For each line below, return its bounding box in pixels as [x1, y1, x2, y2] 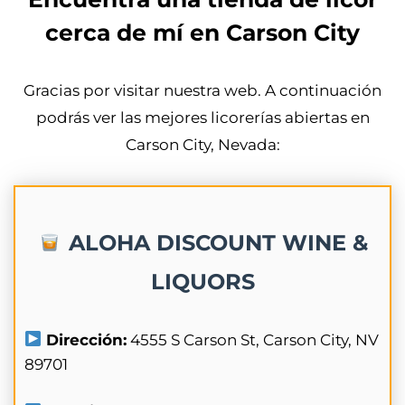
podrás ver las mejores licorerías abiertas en [35, 108, 370, 127]
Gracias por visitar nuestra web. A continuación [24, 80, 381, 99]
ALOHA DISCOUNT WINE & [61, 229, 368, 256]
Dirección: [42, 330, 127, 349]
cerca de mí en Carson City [45, 18, 360, 46]
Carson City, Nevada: [125, 135, 280, 154]
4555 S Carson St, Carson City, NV [127, 330, 380, 349]
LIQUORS [150, 268, 255, 295]
